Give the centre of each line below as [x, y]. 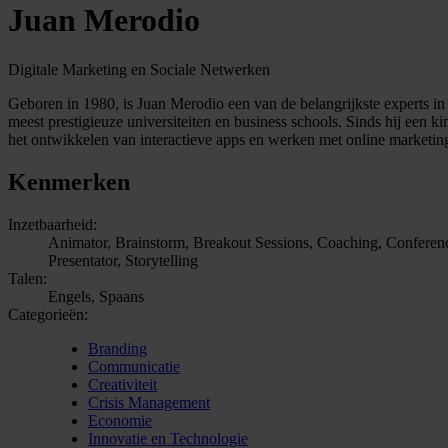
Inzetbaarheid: [52, 224]
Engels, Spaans [96, 296]
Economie [120, 420]
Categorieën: [48, 314]
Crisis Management [149, 402]
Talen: [27, 278]
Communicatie [134, 366]
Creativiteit [122, 384]
